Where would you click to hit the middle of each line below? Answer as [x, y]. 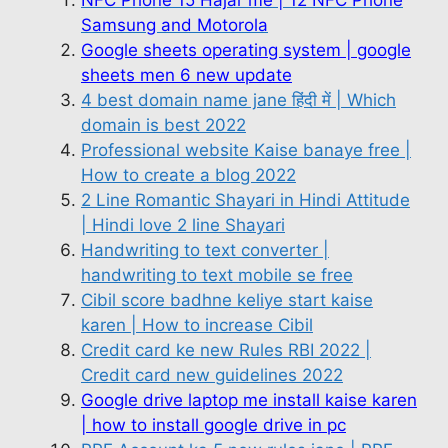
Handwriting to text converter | [205, 249]
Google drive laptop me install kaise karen [249, 399]
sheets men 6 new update [186, 74]
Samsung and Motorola [174, 24]
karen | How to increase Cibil [197, 324]
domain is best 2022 [163, 124]
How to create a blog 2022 [188, 174]
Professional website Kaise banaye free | [246, 149]
